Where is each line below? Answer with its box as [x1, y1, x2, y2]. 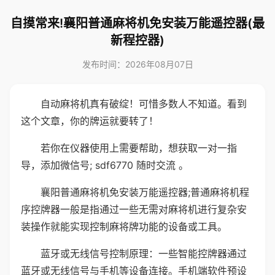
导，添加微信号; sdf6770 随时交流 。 [21, 159, 188, 171]
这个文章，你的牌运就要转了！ [21, 115, 158, 127]
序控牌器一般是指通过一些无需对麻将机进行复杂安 [21, 203, 247, 215]
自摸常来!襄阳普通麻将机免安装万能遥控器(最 [10, 16, 265, 31]
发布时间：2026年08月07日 [82, 59, 193, 69]
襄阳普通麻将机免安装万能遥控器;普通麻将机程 [41, 186, 249, 198]
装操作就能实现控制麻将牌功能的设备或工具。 [21, 220, 227, 233]
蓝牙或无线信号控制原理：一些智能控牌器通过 [41, 247, 247, 260]
